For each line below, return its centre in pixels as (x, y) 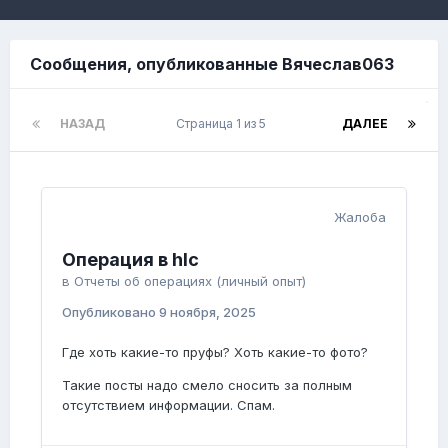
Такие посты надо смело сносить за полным (207, 385)
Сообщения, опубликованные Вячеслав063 (212, 64)
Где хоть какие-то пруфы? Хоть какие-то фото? (215, 352)
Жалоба (360, 217)
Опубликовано (110, 312)
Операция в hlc (130, 259)
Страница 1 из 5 (223, 123)
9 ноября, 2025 (207, 312)
